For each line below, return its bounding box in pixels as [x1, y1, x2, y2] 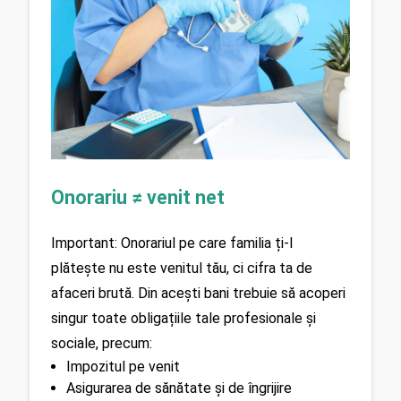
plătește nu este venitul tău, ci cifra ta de [51, 260, 312, 277]
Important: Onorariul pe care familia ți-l [51, 235, 293, 252]
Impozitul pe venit [65, 358, 180, 376]
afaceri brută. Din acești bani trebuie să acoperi [51, 285, 346, 303]
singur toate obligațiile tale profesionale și [51, 310, 316, 328]
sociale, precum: [51, 335, 152, 353]
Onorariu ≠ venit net [51, 185, 225, 209]
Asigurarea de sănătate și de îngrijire [65, 380, 292, 397]
